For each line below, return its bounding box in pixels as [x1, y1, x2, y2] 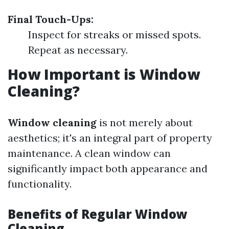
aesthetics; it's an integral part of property [8, 131, 212, 144]
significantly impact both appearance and [8, 162, 208, 175]
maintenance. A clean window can [8, 147, 171, 159]
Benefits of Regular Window [8, 205, 188, 222]
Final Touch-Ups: [8, 13, 94, 26]
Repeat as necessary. [28, 43, 128, 56]
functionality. [8, 177, 72, 190]
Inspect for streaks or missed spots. [28, 28, 201, 41]
